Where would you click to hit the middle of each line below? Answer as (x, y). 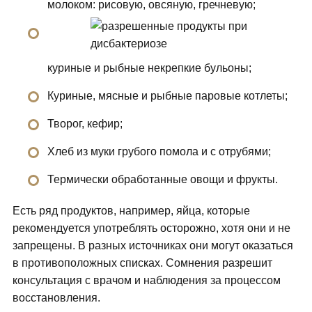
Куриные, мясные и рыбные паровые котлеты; (167, 96)
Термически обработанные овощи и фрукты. (162, 180)
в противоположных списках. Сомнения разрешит (142, 263)
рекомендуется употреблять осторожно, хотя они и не (151, 228)
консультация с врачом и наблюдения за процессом (146, 281)
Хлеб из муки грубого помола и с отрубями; (159, 152)
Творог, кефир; (85, 124)
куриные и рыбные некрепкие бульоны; (149, 68)
